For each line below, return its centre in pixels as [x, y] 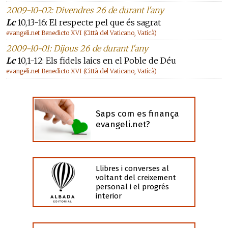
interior [109, 196]
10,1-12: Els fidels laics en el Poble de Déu [96, 61]
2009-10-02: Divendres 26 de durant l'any [85, 10]
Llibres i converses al [132, 168]
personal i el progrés [132, 187]
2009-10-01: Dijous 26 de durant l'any [77, 48]
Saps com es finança [137, 114]
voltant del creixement [136, 177]
